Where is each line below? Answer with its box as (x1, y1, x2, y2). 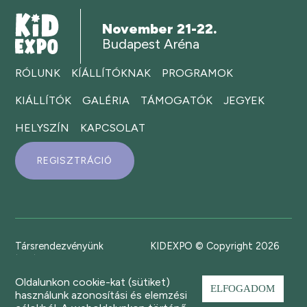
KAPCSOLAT (80, 121, 146, 134)
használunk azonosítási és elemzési (15, 288, 188, 302)
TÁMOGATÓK (140, 93, 213, 107)
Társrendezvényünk (15, 239, 104, 252)
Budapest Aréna (102, 35, 200, 52)
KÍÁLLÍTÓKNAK (71, 66, 151, 79)
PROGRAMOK (162, 66, 234, 79)
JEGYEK (223, 93, 265, 107)
